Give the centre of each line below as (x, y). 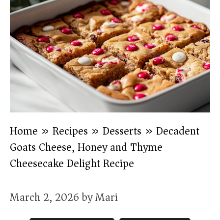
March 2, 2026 (44, 197)
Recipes (70, 131)
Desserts (122, 131)
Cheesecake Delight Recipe (72, 163)
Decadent (178, 131)
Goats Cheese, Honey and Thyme (86, 147)
